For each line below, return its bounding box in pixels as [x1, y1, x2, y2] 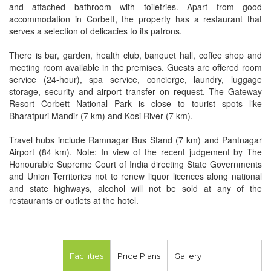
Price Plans [117, 250, 160, 261]
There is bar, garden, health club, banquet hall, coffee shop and [9, 48, 262, 61]
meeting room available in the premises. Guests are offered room [9, 60, 262, 73]
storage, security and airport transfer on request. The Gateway [9, 85, 262, 97]
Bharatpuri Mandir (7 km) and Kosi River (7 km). [9, 109, 193, 122]
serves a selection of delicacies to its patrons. [9, 24, 182, 37]
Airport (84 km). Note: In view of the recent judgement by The [9, 145, 262, 158]
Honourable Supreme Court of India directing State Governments [9, 157, 262, 170]
